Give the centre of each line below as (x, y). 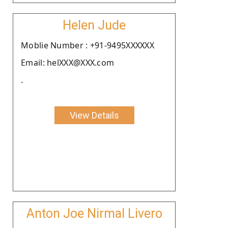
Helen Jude (94, 25)
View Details (94, 115)
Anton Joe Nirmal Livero (94, 213)
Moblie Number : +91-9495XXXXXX (88, 45)
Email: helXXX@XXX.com (68, 62)
